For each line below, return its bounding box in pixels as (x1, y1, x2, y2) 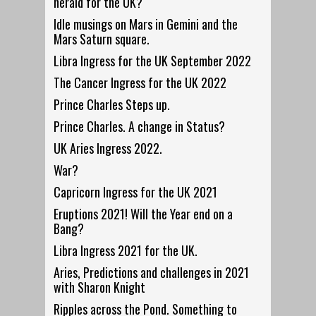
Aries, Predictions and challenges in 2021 (54, 263, 250, 282)
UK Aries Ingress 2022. (54, 139, 163, 158)
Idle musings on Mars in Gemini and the (54, 15, 238, 34)
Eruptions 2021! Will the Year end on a (54, 205, 233, 224)
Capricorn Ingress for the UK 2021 (54, 183, 218, 202)
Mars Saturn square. (54, 30, 150, 49)
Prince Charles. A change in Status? (54, 117, 226, 136)
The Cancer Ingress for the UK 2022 (54, 73, 227, 92)
